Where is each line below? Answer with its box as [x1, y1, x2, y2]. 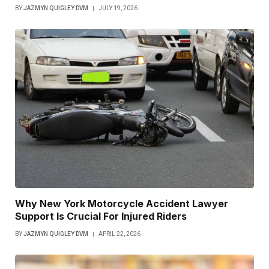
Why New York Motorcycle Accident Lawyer [15, 197, 228, 210]
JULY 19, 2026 [98, 4, 138, 11]
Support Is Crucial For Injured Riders [15, 210, 187, 222]
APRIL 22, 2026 [98, 230, 141, 237]
